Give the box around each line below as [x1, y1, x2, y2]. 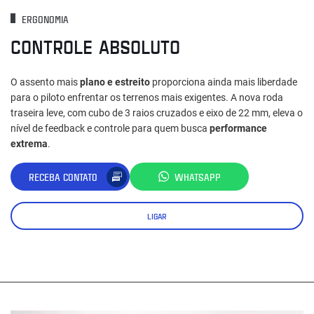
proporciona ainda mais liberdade [150, 76, 297, 88]
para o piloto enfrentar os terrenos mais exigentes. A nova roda [11, 92, 283, 104]
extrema [11, 138, 48, 150]
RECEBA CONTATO [29, 170, 97, 184]
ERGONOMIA [19, 13, 69, 27]
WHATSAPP [175, 170, 221, 184]
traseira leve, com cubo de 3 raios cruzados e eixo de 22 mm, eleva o [11, 107, 303, 119]
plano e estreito [80, 76, 150, 88]
